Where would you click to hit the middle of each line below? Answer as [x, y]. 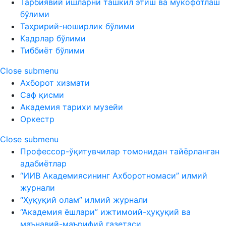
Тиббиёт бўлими [52, 50]
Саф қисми [42, 95]
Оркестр [37, 119]
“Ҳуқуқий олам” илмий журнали [84, 200]
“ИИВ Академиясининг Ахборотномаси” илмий [114, 176]
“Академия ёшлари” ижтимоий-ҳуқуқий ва [105, 212]
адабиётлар [43, 163]
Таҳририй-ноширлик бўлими [77, 26]
